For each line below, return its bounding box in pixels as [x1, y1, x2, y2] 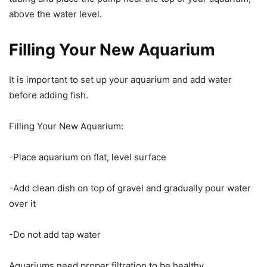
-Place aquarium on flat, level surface [9, 151, 166, 163]
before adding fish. [9, 89, 88, 101]
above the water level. [9, 8, 102, 20]
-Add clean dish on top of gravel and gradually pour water [9, 182, 251, 194]
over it [9, 198, 36, 210]
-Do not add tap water [9, 229, 101, 241]
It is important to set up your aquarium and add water [9, 74, 232, 86]
